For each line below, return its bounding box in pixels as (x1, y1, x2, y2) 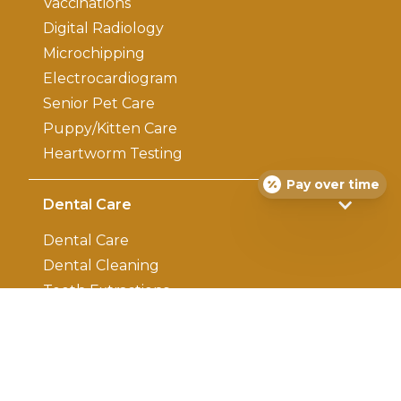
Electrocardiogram (43, 70, 177, 87)
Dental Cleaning (43, 257, 159, 274)
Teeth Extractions (43, 282, 169, 299)
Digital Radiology (43, 20, 164, 37)
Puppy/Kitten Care (43, 120, 177, 137)
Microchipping (43, 45, 145, 62)
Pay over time (286, 176, 380, 192)
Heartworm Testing (43, 145, 183, 162)
